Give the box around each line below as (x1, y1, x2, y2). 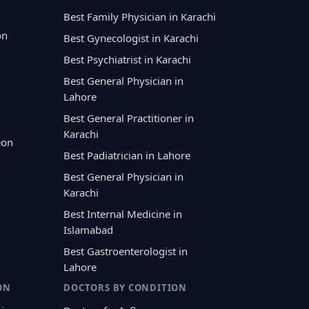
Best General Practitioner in (63, 110, 195, 125)
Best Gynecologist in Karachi (63, 30, 199, 45)
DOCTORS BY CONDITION (63, 281, 187, 294)
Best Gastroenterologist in (63, 243, 188, 258)
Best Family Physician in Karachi (63, 9, 217, 23)
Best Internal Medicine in (63, 206, 183, 221)
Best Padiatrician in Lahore (63, 148, 191, 162)
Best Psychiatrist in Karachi (63, 52, 192, 66)
